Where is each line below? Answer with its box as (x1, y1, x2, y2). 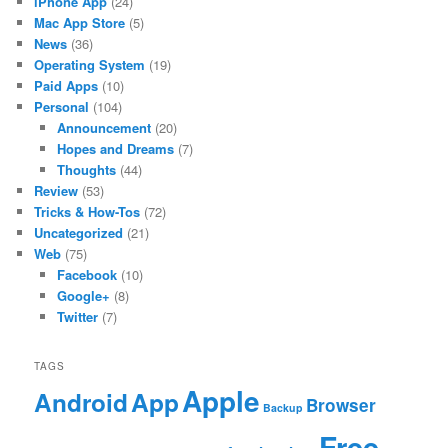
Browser (306, 393, 377, 418)
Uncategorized (34, 222, 124, 242)
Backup (263, 400, 304, 416)
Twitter (56, 306, 98, 326)
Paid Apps (34, 75, 99, 95)
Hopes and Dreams (56, 138, 174, 158)
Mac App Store (34, 12, 126, 32)
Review (34, 180, 79, 200)
